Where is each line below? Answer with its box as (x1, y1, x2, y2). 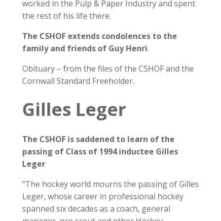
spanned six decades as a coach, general (22, 203, 170, 214)
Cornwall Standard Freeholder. (22, 75, 134, 86)
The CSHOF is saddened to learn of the (22, 134, 175, 145)
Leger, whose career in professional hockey (22, 191, 184, 202)
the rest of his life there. (22, 10, 111, 21)
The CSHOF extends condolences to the (22, 31, 177, 41)
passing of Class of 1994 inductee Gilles (22, 146, 178, 157)
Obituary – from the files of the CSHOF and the (22, 63, 194, 74)
